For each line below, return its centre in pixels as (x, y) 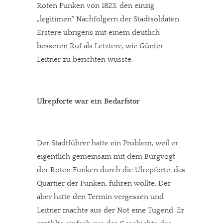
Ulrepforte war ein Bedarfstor (88, 101)
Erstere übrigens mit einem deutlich (98, 33)
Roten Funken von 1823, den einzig (96, 6)
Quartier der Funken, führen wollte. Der (104, 183)
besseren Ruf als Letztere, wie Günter (100, 46)
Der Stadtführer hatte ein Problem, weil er (108, 143)
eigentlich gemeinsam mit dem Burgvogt (106, 157)
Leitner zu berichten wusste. (85, 59)
